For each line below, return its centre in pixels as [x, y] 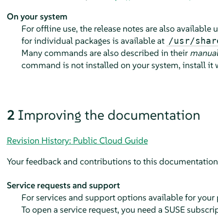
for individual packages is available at [94, 40]
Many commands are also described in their [105, 53]
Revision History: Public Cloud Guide [77, 140]
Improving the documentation [109, 115]
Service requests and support [63, 185]
